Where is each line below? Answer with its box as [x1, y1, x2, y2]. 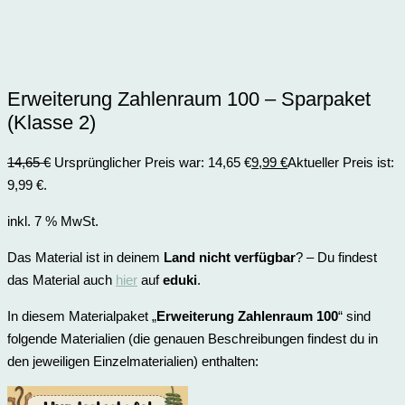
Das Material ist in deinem [7, 249, 164, 265]
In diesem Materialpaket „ [7, 307, 156, 324]
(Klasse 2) [7, 110, 96, 134]
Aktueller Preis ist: [287, 154, 394, 170]
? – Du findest [296, 249, 377, 265]
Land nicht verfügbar [164, 249, 296, 265]
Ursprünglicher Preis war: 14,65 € [54, 154, 251, 170]
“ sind [338, 307, 371, 324]
